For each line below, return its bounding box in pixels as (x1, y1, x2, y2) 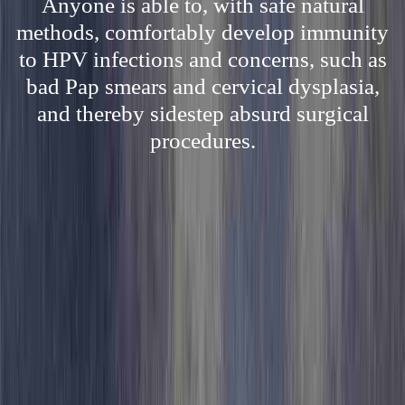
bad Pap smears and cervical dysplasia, (25, 74, 380, 99)
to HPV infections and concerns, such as (18, 47, 387, 71)
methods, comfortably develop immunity (16, 20, 389, 44)
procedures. (149, 128, 256, 153)
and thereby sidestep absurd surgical (36, 101, 369, 126)
